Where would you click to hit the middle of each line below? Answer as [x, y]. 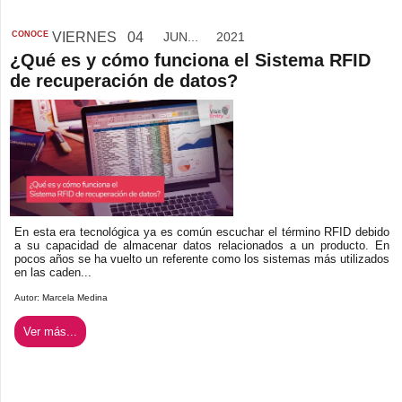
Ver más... [50, 331]
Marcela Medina [75, 297]
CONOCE [30, 34]
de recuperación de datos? [124, 80]
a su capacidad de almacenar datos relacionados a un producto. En [202, 245]
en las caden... [53, 272]
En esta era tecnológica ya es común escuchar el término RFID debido [202, 232]
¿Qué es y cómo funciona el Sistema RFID [190, 60]
